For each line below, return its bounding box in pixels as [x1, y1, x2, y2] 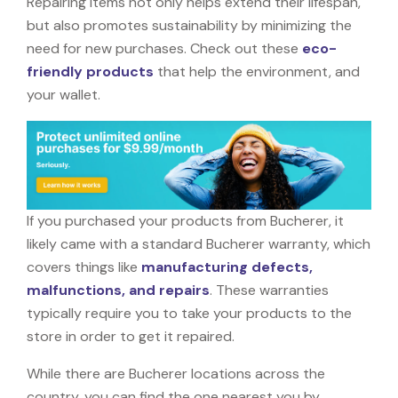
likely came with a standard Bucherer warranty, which [27, 234, 370, 253]
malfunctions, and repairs [27, 280, 210, 299]
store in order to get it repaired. [27, 326, 235, 346]
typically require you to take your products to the [27, 303, 352, 322]
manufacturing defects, [141, 257, 313, 276]
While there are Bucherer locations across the [27, 363, 325, 383]
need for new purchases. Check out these [27, 38, 302, 58]
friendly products [27, 61, 154, 81]
